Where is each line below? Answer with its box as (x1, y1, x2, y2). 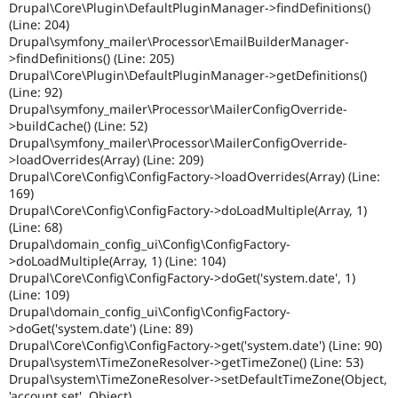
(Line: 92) (9, 83, 62, 100)
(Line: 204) (9, 15, 69, 33)
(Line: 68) (9, 218, 62, 235)
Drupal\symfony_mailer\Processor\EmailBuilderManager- (9, 32, 349, 50)
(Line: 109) (9, 285, 69, 303)
